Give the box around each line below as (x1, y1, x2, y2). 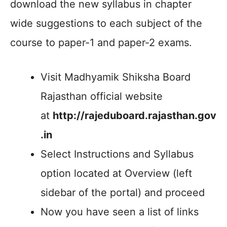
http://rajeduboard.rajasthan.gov (53, 109, 216, 122)
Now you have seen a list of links (41, 206, 199, 218)
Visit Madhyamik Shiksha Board (41, 71, 191, 83)
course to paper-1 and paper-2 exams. (10, 36, 192, 49)
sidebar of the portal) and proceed (41, 186, 205, 199)
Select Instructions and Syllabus (41, 148, 194, 160)
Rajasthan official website (41, 90, 163, 102)
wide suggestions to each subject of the (10, 17, 202, 29)
